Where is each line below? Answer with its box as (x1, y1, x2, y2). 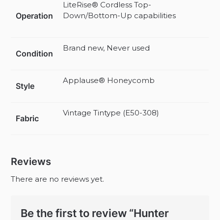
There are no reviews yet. (11, 174, 105, 184)
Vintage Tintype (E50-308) (63, 108, 160, 117)
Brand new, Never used (63, 43, 150, 53)
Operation (16, 10, 54, 21)
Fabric (16, 113, 39, 123)
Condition (16, 48, 54, 58)
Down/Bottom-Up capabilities (63, 10, 176, 20)
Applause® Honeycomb (63, 75, 155, 85)
